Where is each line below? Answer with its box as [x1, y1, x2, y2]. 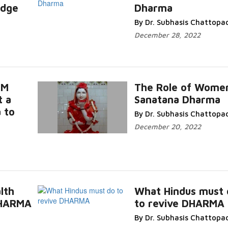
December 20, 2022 [134, 122, 201, 131]
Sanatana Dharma [134, 94, 220, 105]
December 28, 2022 [134, 31, 201, 39]
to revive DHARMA [134, 197, 224, 209]
